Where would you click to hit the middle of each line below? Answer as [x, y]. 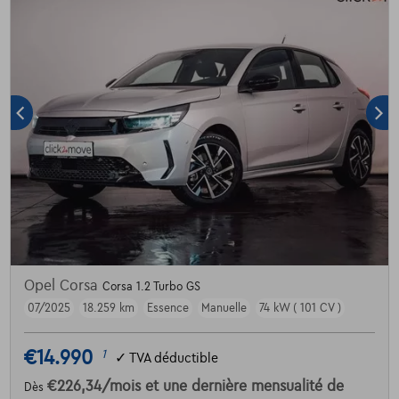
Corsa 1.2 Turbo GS [151, 287]
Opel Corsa [63, 286]
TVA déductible [173, 358]
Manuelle [224, 309]
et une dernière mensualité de [244, 387]
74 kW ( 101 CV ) [300, 309]
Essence [167, 309]
